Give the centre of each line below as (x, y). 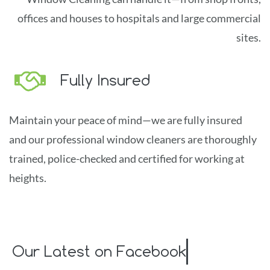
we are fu (172, 120)
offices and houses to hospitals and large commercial (139, 18)
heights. (28, 178)
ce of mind (118, 120)
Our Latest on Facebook (99, 251)
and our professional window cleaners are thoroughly (133, 139)
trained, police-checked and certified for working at (127, 159)
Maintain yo (37, 120)
